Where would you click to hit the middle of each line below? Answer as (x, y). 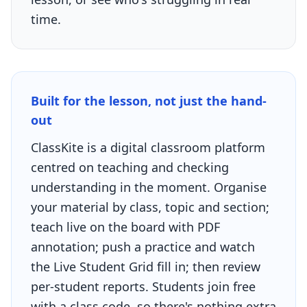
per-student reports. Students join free (143, 286)
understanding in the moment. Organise (149, 187)
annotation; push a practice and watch (143, 247)
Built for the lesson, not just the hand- (149, 101)
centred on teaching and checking (130, 167)
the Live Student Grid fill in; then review (146, 267)
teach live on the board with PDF (125, 227)
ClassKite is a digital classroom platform (148, 147)
